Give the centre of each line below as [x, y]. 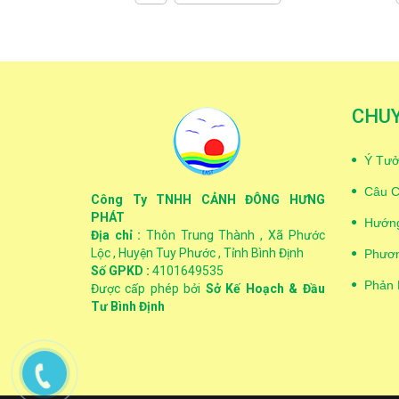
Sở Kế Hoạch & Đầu [265, 289]
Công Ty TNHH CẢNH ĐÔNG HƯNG [208, 199]
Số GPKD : [120, 271]
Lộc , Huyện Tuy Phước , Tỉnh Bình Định [197, 253]
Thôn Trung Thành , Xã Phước [233, 235]
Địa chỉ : [116, 235]
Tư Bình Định [128, 306]
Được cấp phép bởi [148, 289]
